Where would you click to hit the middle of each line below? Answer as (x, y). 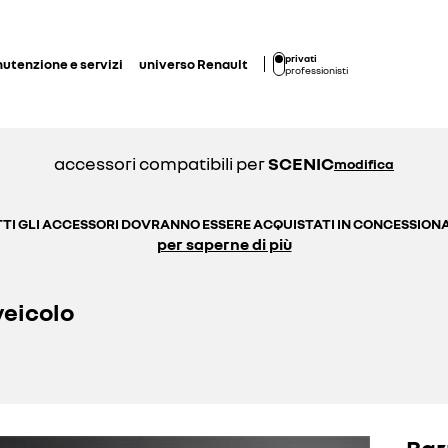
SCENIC (301, 163)
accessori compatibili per (159, 163)
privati (301, 57)
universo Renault (193, 63)
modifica (364, 163)
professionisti (316, 69)
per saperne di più (224, 244)
